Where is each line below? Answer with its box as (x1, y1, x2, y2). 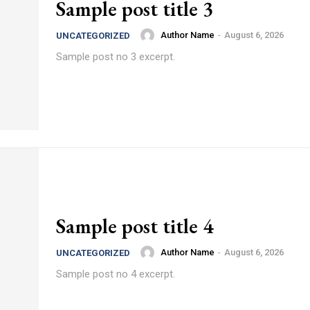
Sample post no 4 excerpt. (56, 267, 175, 280)
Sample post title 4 (56, 212, 213, 239)
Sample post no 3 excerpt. (56, 50, 175, 63)
